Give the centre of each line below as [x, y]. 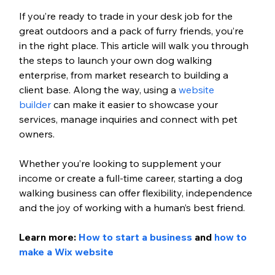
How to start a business [135, 237]
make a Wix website [66, 252]
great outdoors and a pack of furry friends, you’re [132, 31]
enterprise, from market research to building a [125, 75]
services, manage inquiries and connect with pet [129, 119]
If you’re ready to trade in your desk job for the [127, 16]
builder [35, 105]
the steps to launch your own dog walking [116, 60]
